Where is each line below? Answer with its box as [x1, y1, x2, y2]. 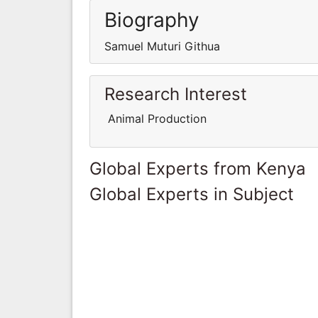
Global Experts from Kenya [89, 158, 306, 179]
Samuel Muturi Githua [104, 38, 220, 53]
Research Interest [104, 83, 247, 104]
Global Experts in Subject [89, 183, 294, 204]
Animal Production [104, 111, 207, 126]
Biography [104, 7, 199, 32]
